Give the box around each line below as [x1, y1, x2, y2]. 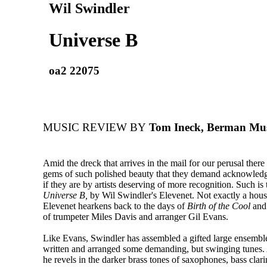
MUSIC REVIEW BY [43, 121, 146, 134]
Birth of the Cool [187, 201, 250, 212]
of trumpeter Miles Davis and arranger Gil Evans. [43, 212, 228, 222]
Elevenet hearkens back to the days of [43, 201, 187, 212]
